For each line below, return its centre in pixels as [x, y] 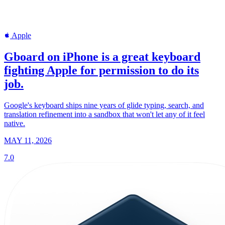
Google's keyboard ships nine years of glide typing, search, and [104, 105]
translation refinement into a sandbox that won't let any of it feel [104, 114]
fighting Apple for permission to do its [101, 70]
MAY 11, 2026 [28, 140]
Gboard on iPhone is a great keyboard [102, 57]
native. [15, 123]
